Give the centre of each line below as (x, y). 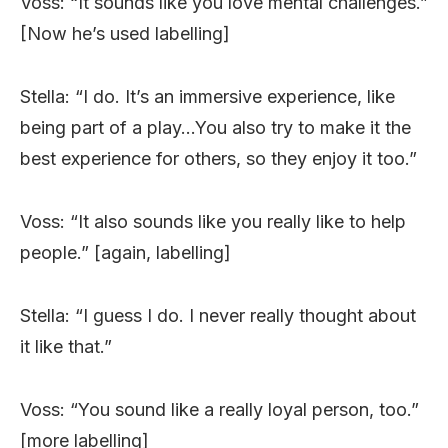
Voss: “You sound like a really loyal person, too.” (219, 409)
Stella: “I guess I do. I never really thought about (218, 315)
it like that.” (66, 346)
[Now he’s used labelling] (125, 33)
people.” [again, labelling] (125, 252)
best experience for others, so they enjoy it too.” (218, 158)
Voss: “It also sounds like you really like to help (213, 221)
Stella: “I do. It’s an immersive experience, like (207, 96)
